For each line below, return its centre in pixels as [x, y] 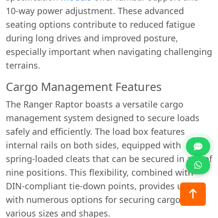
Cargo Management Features [84, 86]
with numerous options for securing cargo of [99, 199]
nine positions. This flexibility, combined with [100, 172]
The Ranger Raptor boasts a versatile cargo [95, 104]
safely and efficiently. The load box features [95, 131]
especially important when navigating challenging [109, 51]
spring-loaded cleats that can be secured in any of [109, 158]
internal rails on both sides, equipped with [93, 145]
